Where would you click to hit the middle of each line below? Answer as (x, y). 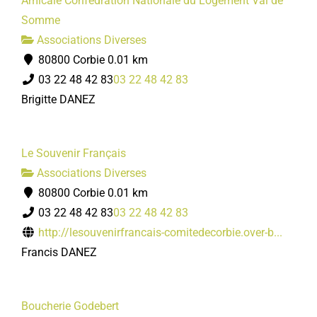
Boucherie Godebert (70, 306)
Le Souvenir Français (74, 153)
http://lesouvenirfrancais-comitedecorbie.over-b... (160, 232)
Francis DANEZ (59, 252)
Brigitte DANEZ (58, 99)
